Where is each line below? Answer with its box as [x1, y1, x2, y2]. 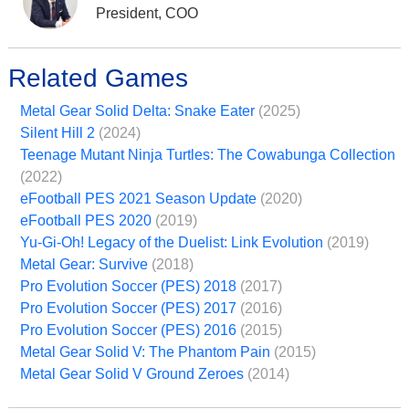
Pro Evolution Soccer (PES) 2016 [20, 322, 236, 339]
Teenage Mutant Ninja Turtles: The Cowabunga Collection [20, 147, 395, 163]
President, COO [96, 5, 198, 22]
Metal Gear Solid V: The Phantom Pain [20, 344, 270, 361]
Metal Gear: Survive [20, 257, 148, 273]
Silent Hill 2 [20, 125, 95, 142]
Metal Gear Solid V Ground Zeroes [20, 366, 244, 383]
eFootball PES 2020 [20, 213, 152, 229]
